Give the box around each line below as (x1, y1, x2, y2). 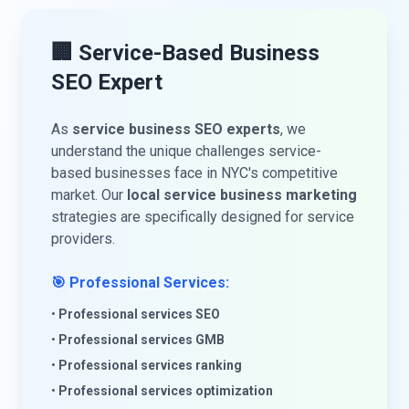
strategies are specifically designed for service (51, 208, 354, 225)
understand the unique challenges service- (51, 142, 321, 160)
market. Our (51, 186, 127, 204)
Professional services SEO (58, 307, 220, 321)
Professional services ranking (58, 358, 242, 372)
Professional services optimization (58, 383, 273, 398)
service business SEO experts (72, 121, 280, 138)
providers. (51, 230, 115, 247)
